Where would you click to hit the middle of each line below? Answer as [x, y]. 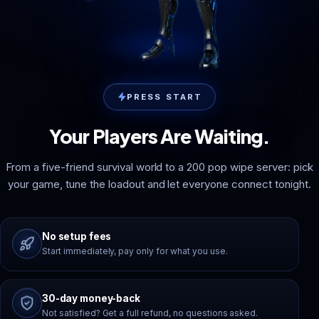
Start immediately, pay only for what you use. [135, 251]
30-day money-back [91, 298]
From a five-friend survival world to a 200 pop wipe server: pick [159, 167]
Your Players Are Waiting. [159, 136]
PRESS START [164, 97]
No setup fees [77, 236]
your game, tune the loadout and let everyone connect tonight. [159, 184]
